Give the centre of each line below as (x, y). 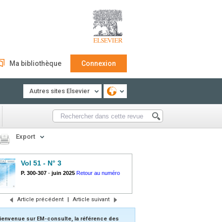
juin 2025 (63, 173)
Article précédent (40, 199)
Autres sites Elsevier (59, 91)
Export (26, 137)
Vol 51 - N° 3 (41, 163)
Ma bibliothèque (35, 63)
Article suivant (91, 199)
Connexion (99, 63)
